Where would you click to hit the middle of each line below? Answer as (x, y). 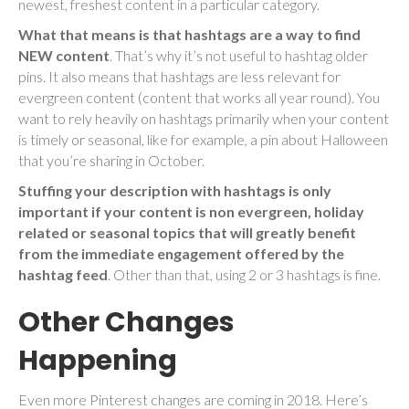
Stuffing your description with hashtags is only (175, 190)
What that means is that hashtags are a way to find (189, 34)
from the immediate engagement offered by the (181, 253)
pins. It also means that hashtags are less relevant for (179, 76)
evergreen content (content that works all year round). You (199, 97)
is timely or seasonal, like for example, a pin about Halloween (203, 139)
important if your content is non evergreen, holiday (191, 211)
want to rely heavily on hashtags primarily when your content (204, 118)
